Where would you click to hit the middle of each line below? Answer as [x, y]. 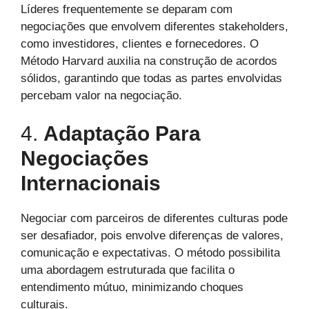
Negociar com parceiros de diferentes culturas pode [154, 219]
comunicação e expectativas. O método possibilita [150, 253]
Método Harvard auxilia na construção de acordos [149, 61]
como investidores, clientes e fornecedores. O [140, 43]
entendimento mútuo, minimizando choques [132, 288]
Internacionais [91, 183]
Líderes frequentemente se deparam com [127, 9]
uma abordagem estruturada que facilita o [128, 270]
